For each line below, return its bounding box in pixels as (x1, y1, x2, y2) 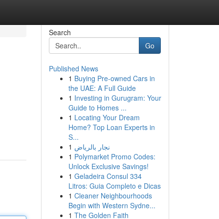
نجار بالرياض (74, 142, 110, 152)
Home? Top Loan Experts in (68, 122, 155, 132)
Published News (48, 64, 98, 73)
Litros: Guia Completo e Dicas (68, 181, 161, 191)
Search (48, 27, 71, 37)
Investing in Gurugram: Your (74, 93, 161, 103)
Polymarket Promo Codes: (74, 152, 155, 161)
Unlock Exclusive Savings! (68, 161, 149, 171)
